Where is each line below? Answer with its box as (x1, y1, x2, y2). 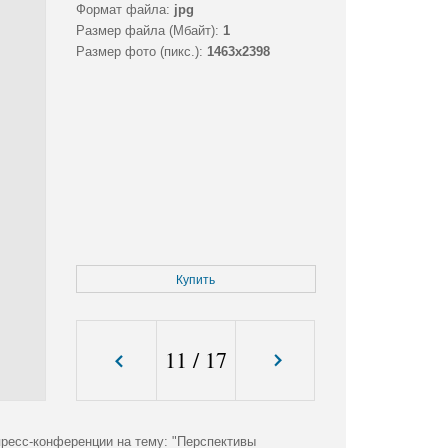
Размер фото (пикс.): (75, 44, 203, 60)
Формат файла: (75, 2, 170, 18)
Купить (176, 273, 216, 288)
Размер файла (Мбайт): (75, 23, 219, 39)
